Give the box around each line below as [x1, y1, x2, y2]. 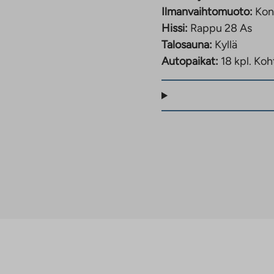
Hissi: [161, 21, 188, 35]
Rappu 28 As [190, 21, 252, 35]
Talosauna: [161, 38, 212, 52]
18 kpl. [221, 54, 254, 68]
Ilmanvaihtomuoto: [161, 5, 253, 19]
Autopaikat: [161, 54, 221, 68]
